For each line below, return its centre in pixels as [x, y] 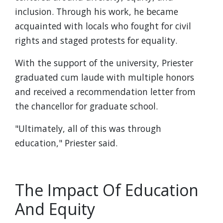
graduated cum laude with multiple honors [105, 77]
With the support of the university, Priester [104, 63]
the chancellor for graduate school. [86, 106]
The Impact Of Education [107, 190]
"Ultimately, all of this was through [88, 128]
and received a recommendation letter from [105, 92]
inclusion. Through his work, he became [97, 11]
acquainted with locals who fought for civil [103, 26]
